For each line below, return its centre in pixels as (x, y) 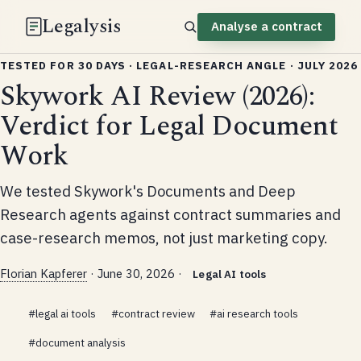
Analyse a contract (266, 26)
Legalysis (82, 26)
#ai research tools (254, 313)
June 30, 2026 (136, 273)
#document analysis (77, 342)
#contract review (153, 313)
